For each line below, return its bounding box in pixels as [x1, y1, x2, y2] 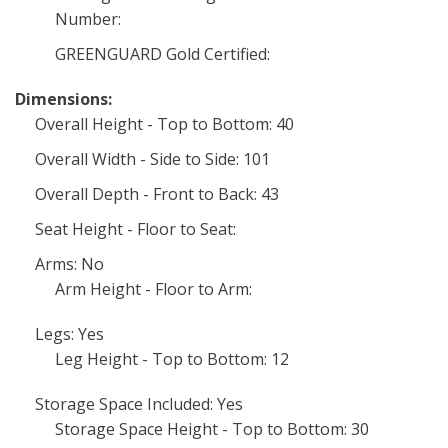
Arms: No [35, 253, 104, 275]
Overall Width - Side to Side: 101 [35, 148, 270, 170]
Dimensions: [15, 88, 112, 110]
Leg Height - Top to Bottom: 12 [55, 348, 289, 370]
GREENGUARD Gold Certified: [55, 43, 270, 65]
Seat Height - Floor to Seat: [35, 218, 236, 240]
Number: [55, 8, 121, 30]
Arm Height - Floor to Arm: [55, 278, 252, 300]
